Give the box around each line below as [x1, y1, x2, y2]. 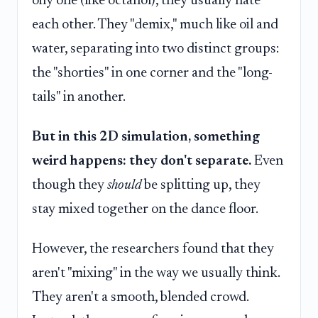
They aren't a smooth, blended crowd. [32, 290, 248, 305]
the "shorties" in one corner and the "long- [32, 66, 273, 81]
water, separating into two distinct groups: [32, 42, 279, 57]
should [107, 177, 141, 192]
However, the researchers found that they [32, 241, 274, 256]
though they [32, 177, 107, 192]
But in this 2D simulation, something [32, 129, 260, 144]
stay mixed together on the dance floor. [32, 202, 258, 216]
